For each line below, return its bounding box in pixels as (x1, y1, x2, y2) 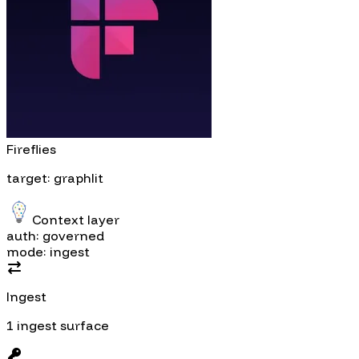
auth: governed (6, 227, 104, 244)
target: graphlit (6, 169, 103, 186)
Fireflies (6, 140, 56, 157)
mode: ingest (6, 243, 90, 260)
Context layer (32, 211, 119, 228)
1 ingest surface (6, 317, 109, 333)
